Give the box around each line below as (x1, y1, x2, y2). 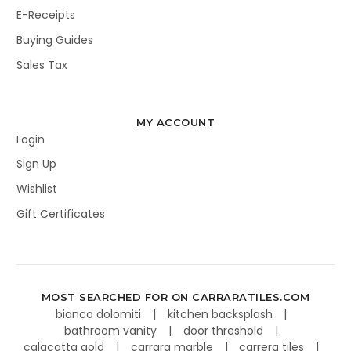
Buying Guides (16, 31, 93, 48)
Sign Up (16, 156, 56, 172)
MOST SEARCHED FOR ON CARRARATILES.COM (41, 291, 310, 304)
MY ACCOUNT (136, 115, 215, 128)
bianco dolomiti (55, 306, 144, 323)
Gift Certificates (16, 206, 105, 223)
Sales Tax (16, 56, 67, 73)
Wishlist (16, 181, 57, 197)
